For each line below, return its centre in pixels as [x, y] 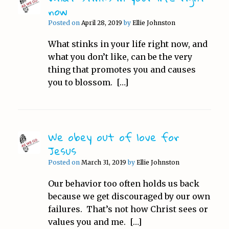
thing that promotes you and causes [122, 69]
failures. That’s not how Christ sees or [128, 209]
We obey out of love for [113, 137]
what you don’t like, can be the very [120, 56]
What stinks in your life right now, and [128, 44]
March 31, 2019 [104, 162]
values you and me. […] [95, 222]
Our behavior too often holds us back [123, 183]
